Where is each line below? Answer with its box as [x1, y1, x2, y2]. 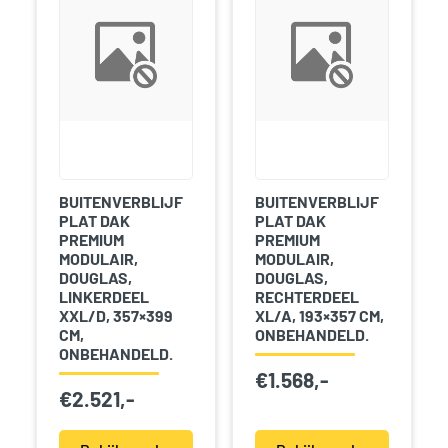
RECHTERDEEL [254, 286, 359, 306]
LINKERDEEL [58, 286, 149, 306]
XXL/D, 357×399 [58, 305, 173, 325]
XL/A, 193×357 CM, [254, 305, 384, 325]
